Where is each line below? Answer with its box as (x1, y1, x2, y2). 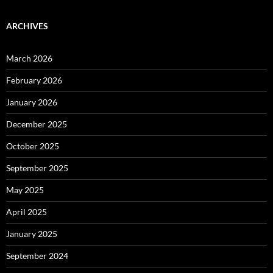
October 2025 (6, 141, 59, 152)
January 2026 (6, 97, 57, 108)
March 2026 (6, 53, 52, 64)
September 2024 (6, 250, 68, 261)
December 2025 (6, 119, 67, 130)
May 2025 (6, 185, 44, 196)
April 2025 (6, 207, 47, 218)
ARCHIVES (6, 21, 48, 32)
